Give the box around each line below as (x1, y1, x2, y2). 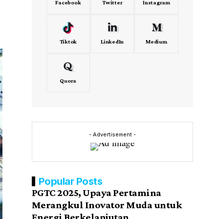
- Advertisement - (88, 131, 136, 138)
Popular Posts (38, 175, 103, 188)
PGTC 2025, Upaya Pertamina (31, 187, 161, 199)
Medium (146, 38, 167, 45)
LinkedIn (101, 38, 124, 45)
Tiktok (59, 38, 77, 45)
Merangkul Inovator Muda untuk (31, 199, 182, 211)
